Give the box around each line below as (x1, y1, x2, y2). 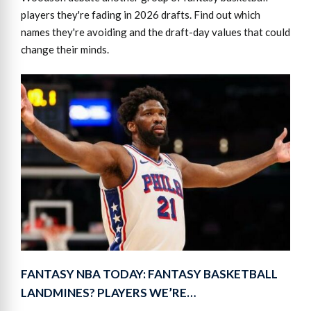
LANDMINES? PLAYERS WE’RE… (21, 285, 196, 300)
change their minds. (21, 43, 109, 56)
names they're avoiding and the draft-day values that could (21, 26, 290, 39)
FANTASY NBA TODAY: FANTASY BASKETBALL (21, 266, 278, 281)
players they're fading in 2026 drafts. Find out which (21, 8, 260, 22)
